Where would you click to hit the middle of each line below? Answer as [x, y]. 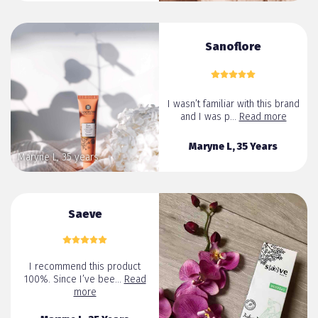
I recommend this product [85, 267]
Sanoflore [233, 47]
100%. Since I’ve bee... [74, 280]
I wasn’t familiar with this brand [233, 104]
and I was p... [209, 116]
